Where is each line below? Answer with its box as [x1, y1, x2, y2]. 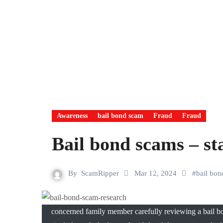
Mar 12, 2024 [134, 169, 179, 177]
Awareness [57, 112, 88, 119]
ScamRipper [81, 169, 119, 177]
